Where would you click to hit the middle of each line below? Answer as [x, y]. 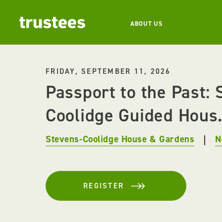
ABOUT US [146, 23]
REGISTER [104, 186]
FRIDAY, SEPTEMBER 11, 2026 [108, 71]
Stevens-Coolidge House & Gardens [120, 139]
